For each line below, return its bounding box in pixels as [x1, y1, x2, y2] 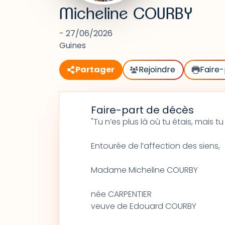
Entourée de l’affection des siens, [90, 140, 220, 152]
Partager [75, 64, 115, 75]
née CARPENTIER [90, 188, 152, 200]
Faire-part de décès [90, 103, 194, 117]
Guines [59, 40, 86, 51]
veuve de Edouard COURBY [90, 200, 196, 212]
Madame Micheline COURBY [90, 164, 198, 176]
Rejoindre [139, 64, 176, 75]
